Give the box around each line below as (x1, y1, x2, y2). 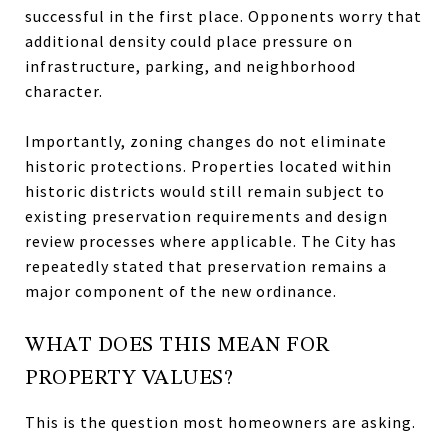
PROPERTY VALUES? (25, 368, 233, 389)
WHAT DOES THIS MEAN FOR (25, 335, 330, 356)
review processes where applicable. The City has (25, 231, 397, 251)
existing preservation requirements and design (25, 206, 388, 226)
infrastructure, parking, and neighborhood (25, 56, 356, 76)
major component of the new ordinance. (25, 281, 337, 301)
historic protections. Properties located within (25, 156, 392, 176)
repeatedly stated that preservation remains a (25, 256, 387, 276)
